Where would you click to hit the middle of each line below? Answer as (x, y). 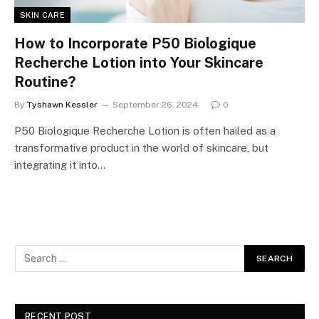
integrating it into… (60, 164)
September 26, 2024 (155, 104)
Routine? (45, 82)
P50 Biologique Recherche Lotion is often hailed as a (145, 130)
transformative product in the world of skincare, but (141, 147)
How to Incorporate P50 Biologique (135, 43)
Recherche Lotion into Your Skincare (139, 62)
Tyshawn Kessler (62, 104)
